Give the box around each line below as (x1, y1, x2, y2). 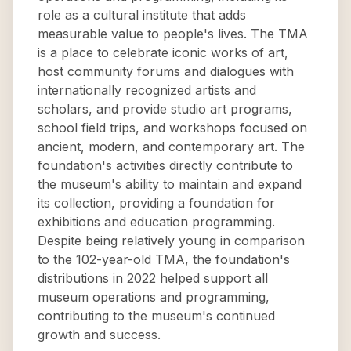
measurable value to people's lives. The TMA (38, 26, 308, 42)
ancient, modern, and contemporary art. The (38, 139, 305, 154)
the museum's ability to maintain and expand (38, 176, 302, 192)
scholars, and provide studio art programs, (38, 101, 292, 117)
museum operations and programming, (38, 289, 270, 305)
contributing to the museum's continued (38, 308, 275, 324)
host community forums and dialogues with (38, 63, 294, 79)
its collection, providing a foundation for (38, 195, 275, 211)
